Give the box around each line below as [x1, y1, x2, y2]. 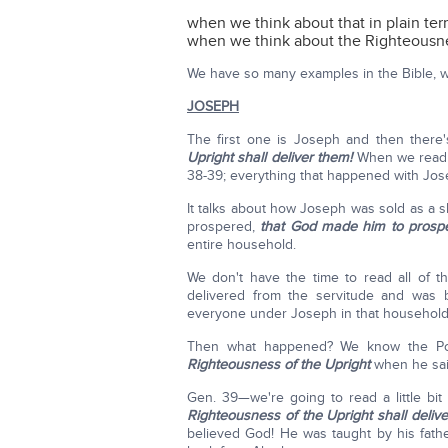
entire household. [187, 236, 296, 253]
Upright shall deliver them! [187, 149, 357, 166]
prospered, [187, 218, 261, 235]
